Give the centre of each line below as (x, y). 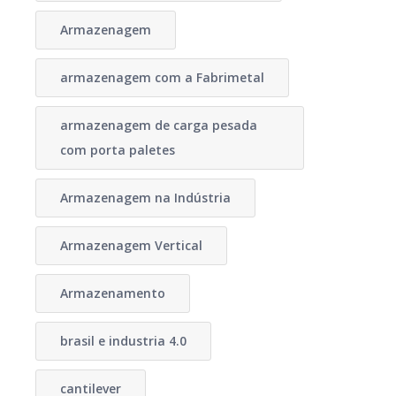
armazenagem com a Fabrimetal (162, 77)
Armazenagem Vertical (131, 245)
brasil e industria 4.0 (123, 341)
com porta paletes (117, 150)
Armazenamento (112, 293)
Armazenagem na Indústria (145, 198)
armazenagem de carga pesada (158, 125)
